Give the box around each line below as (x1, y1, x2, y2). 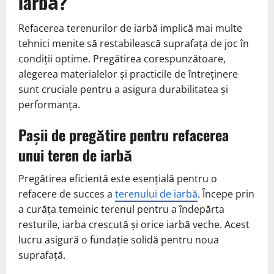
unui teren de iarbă (18, 143, 133, 166)
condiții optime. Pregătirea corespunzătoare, (18, 51, 226, 65)
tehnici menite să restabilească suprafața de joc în (18, 36, 249, 50)
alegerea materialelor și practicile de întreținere (18, 67, 238, 81)
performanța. (18, 97, 80, 111)
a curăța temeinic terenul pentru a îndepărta (18, 202, 224, 216)
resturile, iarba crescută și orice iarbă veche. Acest (18, 217, 250, 231)
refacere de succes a (18, 187, 115, 201)
